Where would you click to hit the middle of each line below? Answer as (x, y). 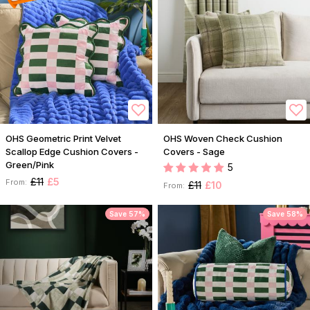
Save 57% (127, 214)
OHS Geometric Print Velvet (63, 139)
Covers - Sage (194, 152)
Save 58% (285, 214)
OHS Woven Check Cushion (223, 139)
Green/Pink (30, 165)
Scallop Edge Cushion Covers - (72, 152)
